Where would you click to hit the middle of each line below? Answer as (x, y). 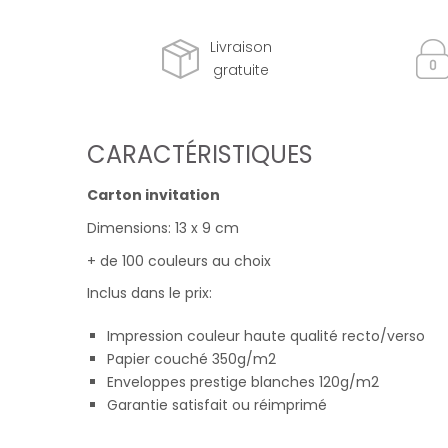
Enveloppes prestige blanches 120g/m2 (243, 382)
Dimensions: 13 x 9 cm (163, 227)
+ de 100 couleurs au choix (179, 260)
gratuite (240, 69)
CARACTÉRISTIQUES (200, 154)
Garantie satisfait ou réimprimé (217, 405)
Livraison (240, 46)
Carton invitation (153, 195)
